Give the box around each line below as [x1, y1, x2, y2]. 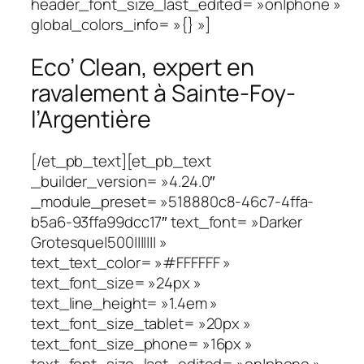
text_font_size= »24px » [31, 272, 201, 294]
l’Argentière [31, 102, 151, 135]
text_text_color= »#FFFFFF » [31, 252, 232, 274]
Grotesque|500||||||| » [31, 232, 167, 253]
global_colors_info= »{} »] [31, 13, 211, 35]
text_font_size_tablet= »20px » [31, 313, 251, 335]
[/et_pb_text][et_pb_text [31, 150, 211, 172]
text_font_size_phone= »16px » [31, 333, 253, 355]
